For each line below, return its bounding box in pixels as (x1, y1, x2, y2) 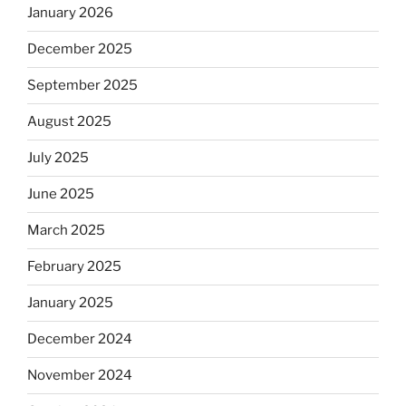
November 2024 (27, 367, 132, 384)
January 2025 (27, 295, 113, 312)
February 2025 (27, 258, 121, 275)
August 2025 (27, 113, 111, 130)
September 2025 (27, 77, 138, 94)
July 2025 (27, 150, 89, 167)
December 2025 (27, 41, 132, 58)
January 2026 (27, 5, 113, 22)
